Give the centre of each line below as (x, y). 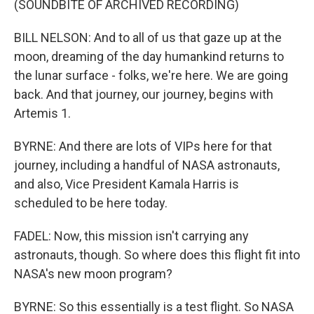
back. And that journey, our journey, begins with (144, 94)
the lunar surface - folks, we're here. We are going (151, 75)
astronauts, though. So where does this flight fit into (157, 255)
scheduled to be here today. (91, 203)
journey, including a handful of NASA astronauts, (147, 165)
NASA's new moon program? (93, 274)
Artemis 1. (42, 113)
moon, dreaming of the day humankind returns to (149, 56)
